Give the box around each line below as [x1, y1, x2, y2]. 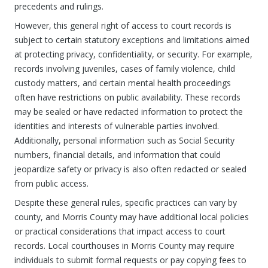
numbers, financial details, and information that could [14, 149, 221, 160]
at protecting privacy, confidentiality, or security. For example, [14, 48, 252, 60]
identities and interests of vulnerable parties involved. [14, 120, 219, 132]
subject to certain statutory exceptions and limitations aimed [14, 34, 249, 45]
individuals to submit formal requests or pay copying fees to [14, 254, 246, 266]
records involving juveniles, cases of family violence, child [14, 63, 235, 74]
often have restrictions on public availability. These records [14, 92, 240, 103]
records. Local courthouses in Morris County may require [14, 240, 234, 251]
